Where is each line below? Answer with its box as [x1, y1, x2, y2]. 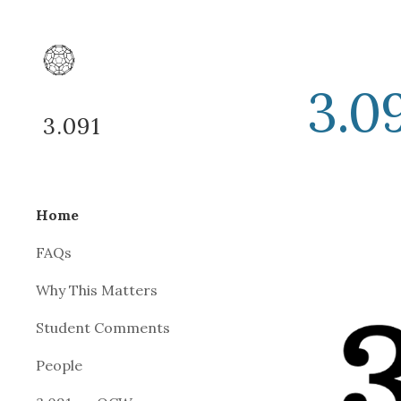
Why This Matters [36, 281, 158, 299]
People [36, 356, 82, 374]
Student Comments [36, 319, 170, 337]
